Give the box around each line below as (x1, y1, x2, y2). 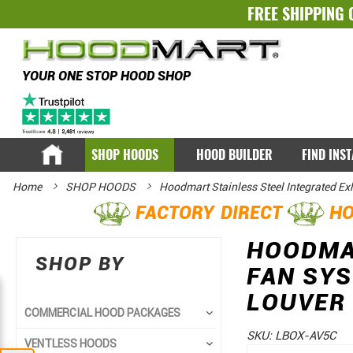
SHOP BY (35, 253, 124, 276)
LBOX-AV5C (274, 329, 336, 344)
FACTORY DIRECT (136, 202, 282, 225)
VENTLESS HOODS (24, 337, 117, 351)
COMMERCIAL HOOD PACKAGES (24, 307, 180, 320)
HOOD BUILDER (196, 146, 273, 164)
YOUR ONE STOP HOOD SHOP (21, 68, 191, 84)
